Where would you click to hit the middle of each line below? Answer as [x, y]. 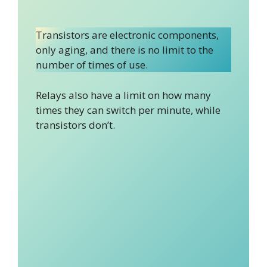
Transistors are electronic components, [127, 35]
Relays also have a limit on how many [123, 95]
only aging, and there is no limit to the [125, 50]
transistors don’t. [75, 125]
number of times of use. [93, 65]
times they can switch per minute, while [128, 110]
